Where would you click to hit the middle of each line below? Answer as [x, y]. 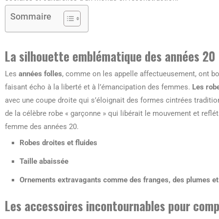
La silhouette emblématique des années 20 [110, 56]
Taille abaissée [44, 161]
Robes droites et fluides [58, 143]
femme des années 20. [42, 127]
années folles [40, 74]
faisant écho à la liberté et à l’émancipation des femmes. [99, 87]
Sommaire [31, 16]
